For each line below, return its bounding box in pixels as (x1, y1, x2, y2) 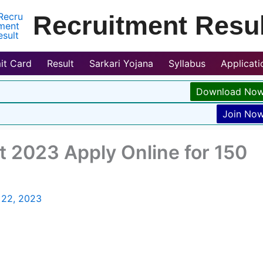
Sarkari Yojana (89, 58, 153, 69)
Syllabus (168, 58, 205, 69)
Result (47, 58, 74, 69)
